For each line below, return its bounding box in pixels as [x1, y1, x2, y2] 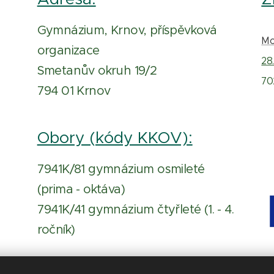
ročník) [37, 222, 75, 237]
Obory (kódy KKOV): [37, 128, 193, 147]
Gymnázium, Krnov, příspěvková [37, 23, 217, 38]
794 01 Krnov [37, 83, 111, 98]
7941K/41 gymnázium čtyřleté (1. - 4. [37, 202, 234, 217]
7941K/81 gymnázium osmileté [37, 161, 205, 177]
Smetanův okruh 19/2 [37, 63, 157, 78]
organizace [37, 43, 100, 58]
